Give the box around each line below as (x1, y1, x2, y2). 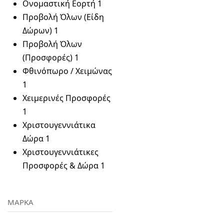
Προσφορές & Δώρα (22, 160, 98, 171)
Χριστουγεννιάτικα (22, 119, 95, 130)
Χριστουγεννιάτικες (22, 146, 98, 157)
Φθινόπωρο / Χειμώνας (22, 65, 112, 76)
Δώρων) (22, 25, 52, 36)
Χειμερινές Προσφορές (22, 92, 110, 103)
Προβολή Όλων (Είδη (22, 11, 104, 22)
